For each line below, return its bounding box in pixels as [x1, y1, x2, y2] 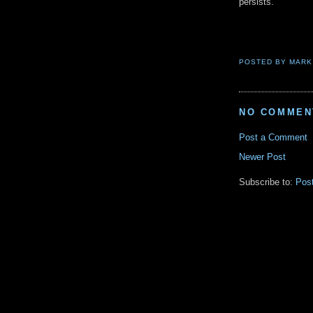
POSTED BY [239, 58, 290, 66]
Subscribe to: [239, 177, 296, 188]
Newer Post [239, 152, 286, 163]
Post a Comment [239, 132, 307, 143]
